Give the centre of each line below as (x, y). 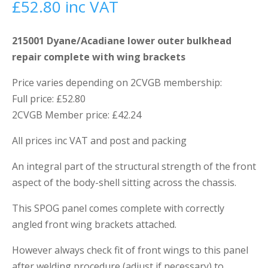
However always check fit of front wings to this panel (130, 250)
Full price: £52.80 (49, 99)
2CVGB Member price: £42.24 (77, 115)
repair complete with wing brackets (99, 57)
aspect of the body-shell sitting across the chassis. (124, 182)
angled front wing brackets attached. (94, 224)
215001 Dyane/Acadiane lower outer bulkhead (122, 41)
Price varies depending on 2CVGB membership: (117, 83)
